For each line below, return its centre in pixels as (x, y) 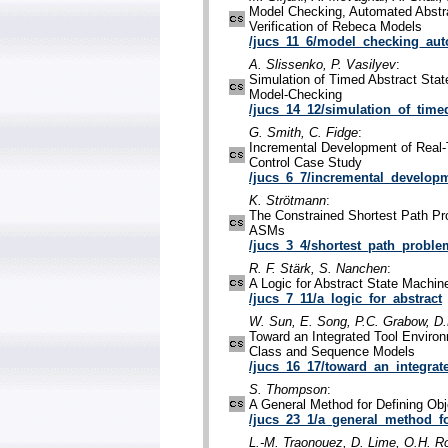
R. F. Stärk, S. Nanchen (318, 269)
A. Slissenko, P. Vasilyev (322, 65)
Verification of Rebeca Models (335, 27)
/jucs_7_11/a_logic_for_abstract (345, 299)
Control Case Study (305, 163)
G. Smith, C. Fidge (303, 133)
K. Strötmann (287, 201)
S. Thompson (288, 390)
